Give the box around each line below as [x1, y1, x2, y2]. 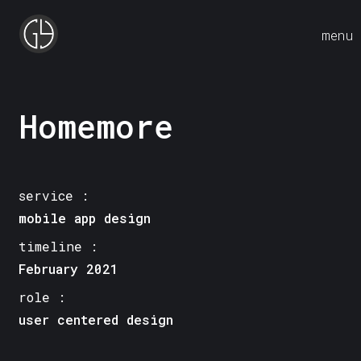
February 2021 [19, 260, 119, 277]
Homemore [19, 105, 174, 147]
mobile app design [19, 210, 151, 226]
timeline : [19, 238, 98, 255]
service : [19, 187, 89, 204]
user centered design [19, 311, 174, 328]
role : [19, 288, 66, 305]
